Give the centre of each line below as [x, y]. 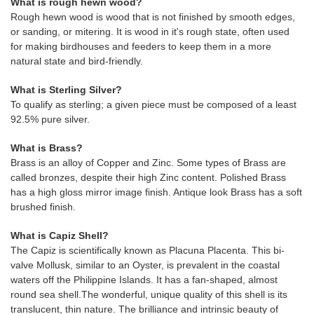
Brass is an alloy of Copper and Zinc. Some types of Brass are [148, 163]
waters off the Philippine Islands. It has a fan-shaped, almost [144, 280]
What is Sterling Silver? [66, 90]
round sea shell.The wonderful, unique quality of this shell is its [149, 294]
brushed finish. [43, 207]
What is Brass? [47, 148]
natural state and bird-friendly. [77, 61]
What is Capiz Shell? [60, 235]
